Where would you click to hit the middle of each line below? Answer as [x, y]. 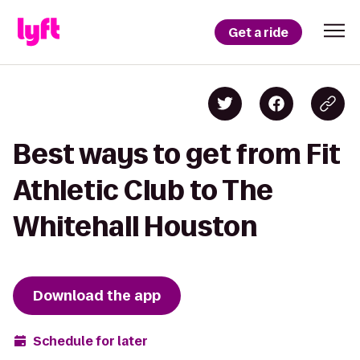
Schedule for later [90, 341]
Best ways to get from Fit [177, 154]
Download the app [97, 296]
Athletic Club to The [143, 190]
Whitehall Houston [135, 226]
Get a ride [258, 32]
